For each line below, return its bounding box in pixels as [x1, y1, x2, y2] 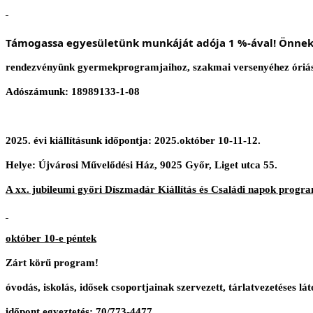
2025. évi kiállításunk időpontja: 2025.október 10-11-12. [6, 135, 261, 147]
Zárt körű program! [6, 257, 99, 269]
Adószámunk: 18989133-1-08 [6, 86, 140, 98]
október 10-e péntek [6, 233, 96, 245]
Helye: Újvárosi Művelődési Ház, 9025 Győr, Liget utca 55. [6, 159, 277, 171]
